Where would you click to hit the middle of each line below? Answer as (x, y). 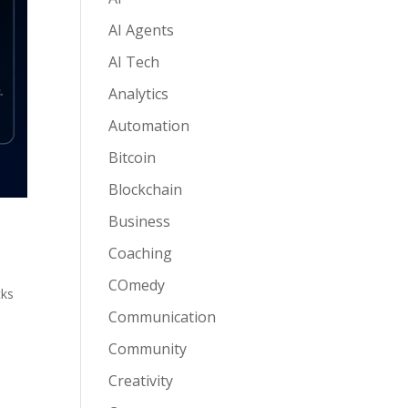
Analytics (139, 94)
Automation (149, 126)
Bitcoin (133, 158)
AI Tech (134, 62)
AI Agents (142, 31)
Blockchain (146, 190)
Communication (163, 317)
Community (148, 349)
